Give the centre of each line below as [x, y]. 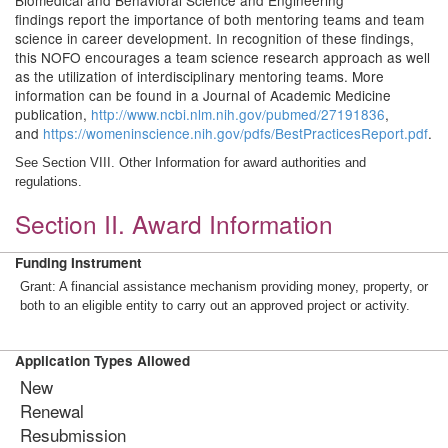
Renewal [52, 410]
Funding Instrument [78, 262]
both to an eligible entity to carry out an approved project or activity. [215, 305]
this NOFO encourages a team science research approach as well [222, 57]
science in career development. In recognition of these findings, [214, 38]
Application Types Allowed [102, 360]
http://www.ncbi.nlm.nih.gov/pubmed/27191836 [238, 114]
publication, [53, 114]
